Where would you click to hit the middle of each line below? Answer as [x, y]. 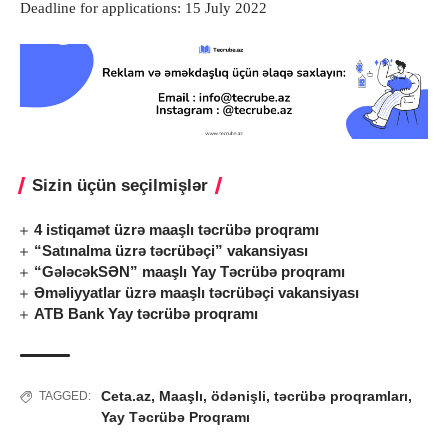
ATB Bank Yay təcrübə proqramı [146, 314]
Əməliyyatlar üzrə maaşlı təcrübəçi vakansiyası [197, 293]
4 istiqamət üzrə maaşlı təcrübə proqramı [177, 230]
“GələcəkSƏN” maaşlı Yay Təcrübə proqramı [190, 272]
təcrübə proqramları [341, 396]
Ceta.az [126, 396]
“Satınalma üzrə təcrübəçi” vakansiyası [171, 251]
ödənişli [238, 396]
